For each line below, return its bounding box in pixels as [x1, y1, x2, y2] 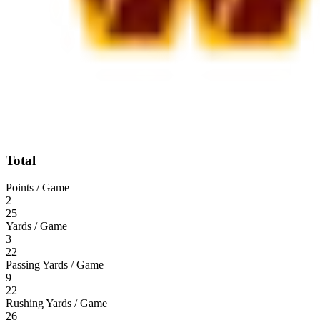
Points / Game [6, 181, 69, 194]
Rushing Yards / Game [6, 297, 107, 310]
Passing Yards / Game [6, 259, 104, 271]
